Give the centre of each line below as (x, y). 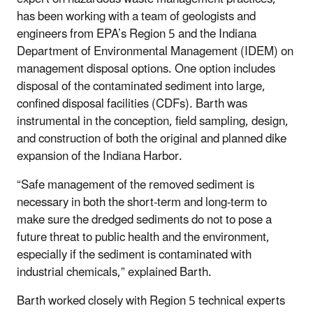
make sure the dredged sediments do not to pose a (144, 220)
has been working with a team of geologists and (136, 16)
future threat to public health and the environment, (143, 237)
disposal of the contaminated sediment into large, (141, 86)
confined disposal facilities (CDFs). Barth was (132, 104)
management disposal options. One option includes (146, 69)
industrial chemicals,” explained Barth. (114, 272)
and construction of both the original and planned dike (152, 139)
